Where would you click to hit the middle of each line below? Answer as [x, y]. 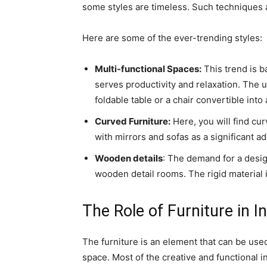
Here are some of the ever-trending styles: [172, 38]
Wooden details [129, 158]
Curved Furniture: [133, 121]
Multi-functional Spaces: [148, 69]
